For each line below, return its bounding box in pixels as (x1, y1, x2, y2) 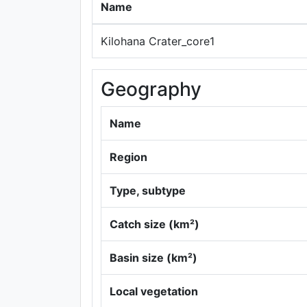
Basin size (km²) (110, 251, 197, 265)
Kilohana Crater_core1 (101, 34, 214, 48)
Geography (101, 77, 201, 101)
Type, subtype (110, 184, 186, 197)
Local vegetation (110, 284, 198, 298)
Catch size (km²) (110, 217, 199, 231)
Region (110, 150, 147, 164)
